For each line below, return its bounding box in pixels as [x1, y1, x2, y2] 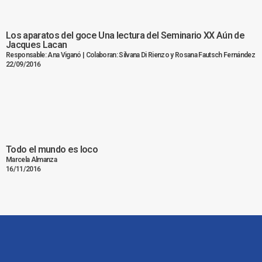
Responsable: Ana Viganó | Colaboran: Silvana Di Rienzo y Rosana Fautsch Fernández [6, 51, 256, 60]
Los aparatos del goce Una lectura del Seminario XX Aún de [6, 30, 245, 42]
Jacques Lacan [6, 39, 67, 51]
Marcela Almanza [6, 156, 57, 164]
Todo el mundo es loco [6, 144, 98, 156]
